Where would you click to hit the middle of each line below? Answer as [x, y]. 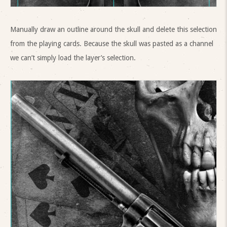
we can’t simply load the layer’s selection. [73, 58]
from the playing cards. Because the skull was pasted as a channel [112, 43]
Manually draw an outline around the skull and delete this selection [113, 29]
